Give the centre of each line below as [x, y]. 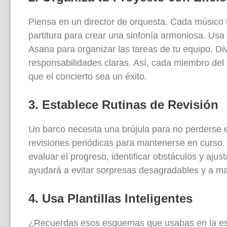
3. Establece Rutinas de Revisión [123, 104]
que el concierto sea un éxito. [88, 76]
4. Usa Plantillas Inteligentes [110, 198]
